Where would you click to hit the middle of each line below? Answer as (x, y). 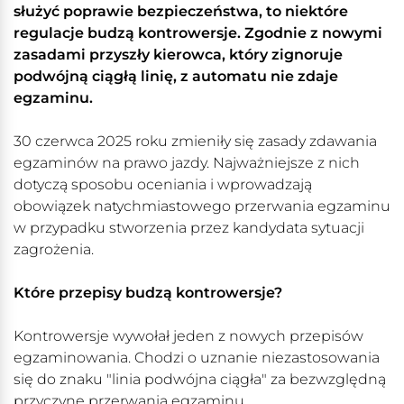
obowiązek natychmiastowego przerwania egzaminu (202, 207)
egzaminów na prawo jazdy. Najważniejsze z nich (187, 163)
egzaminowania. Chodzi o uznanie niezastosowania (197, 358)
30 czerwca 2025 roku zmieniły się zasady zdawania (195, 142)
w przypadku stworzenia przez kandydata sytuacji (189, 228)
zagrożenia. (54, 250)
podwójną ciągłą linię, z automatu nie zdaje (176, 77)
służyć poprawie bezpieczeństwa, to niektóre (181, 12)
